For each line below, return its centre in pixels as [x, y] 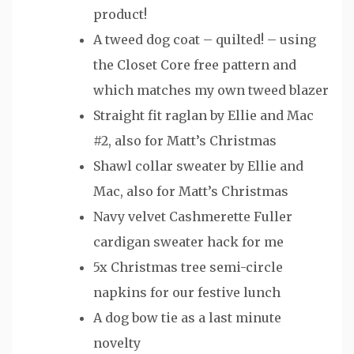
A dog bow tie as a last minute [187, 317]
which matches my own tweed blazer [211, 90]
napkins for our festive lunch [187, 292]
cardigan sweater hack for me [188, 241]
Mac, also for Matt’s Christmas [191, 191]
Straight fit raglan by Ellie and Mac [203, 115]
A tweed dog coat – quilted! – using [205, 39]
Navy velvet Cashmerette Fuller [193, 216]
